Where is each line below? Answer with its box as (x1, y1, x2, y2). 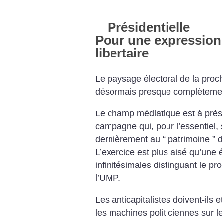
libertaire (95, 46, 149, 60)
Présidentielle (108, 20, 190, 35)
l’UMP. (95, 172, 120, 183)
